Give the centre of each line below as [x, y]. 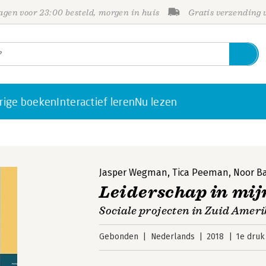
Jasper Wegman [134, 172]
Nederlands [172, 237]
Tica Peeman [201, 172]
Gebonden [119, 237]
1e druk [250, 237]
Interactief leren [96, 102]
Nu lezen [156, 102]
